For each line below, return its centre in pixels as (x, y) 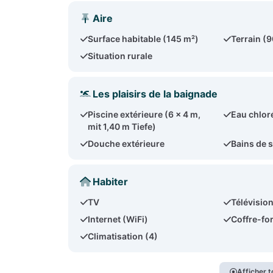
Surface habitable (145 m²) (144, 39)
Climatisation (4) (123, 236)
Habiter (110, 182)
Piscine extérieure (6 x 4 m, (144, 114)
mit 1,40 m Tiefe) (122, 126)
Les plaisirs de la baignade (155, 94)
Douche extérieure (126, 144)
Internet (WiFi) (118, 219)
